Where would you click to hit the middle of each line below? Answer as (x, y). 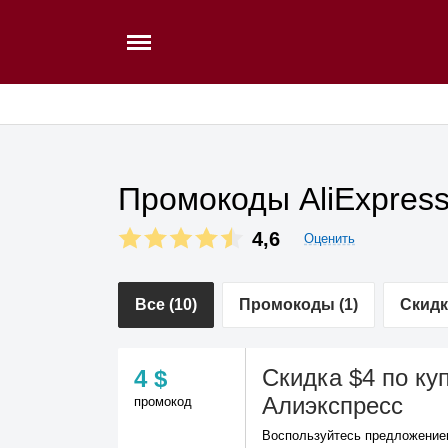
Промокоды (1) (298, 304)
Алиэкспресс (332, 405)
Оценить (329, 238)
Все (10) (166, 304)
